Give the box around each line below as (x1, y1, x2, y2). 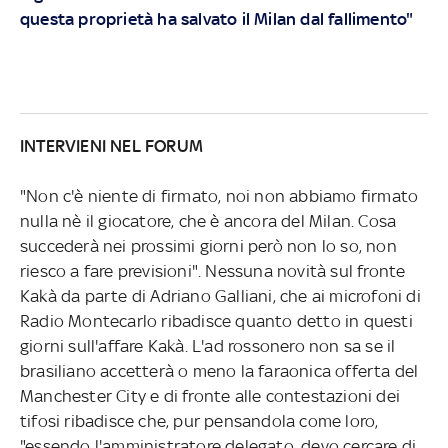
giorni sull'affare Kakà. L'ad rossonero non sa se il (19, 335, 396, 356)
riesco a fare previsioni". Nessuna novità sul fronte (19, 260, 406, 281)
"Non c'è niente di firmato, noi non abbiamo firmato (19, 185, 419, 206)
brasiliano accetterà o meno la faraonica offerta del (19, 360, 419, 381)
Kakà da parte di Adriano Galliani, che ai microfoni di (19, 285, 421, 306)
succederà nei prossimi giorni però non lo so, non (19, 235, 397, 256)
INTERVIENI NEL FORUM (19, 135, 203, 156)
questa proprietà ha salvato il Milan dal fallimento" (19, 8, 414, 29)
